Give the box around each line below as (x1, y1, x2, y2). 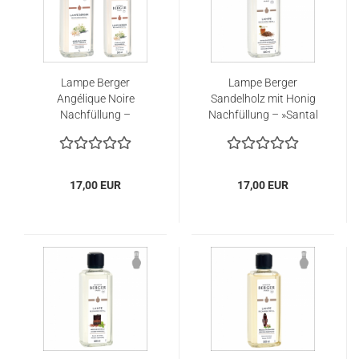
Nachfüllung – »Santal (208, 108, 318, 121)
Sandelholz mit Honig (210, 92, 316, 105)
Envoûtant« (234, 124, 292, 137)
